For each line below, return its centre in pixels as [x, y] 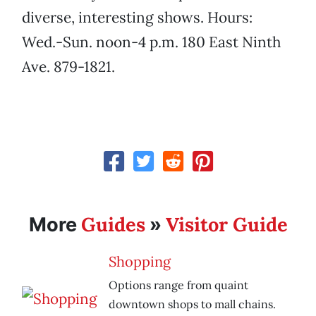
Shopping [140, 262]
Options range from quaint [178, 285]
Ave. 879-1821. [68, 67]
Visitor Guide [226, 225]
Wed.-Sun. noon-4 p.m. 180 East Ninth [151, 42]
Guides [113, 225]
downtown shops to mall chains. [192, 304]
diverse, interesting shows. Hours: [137, 18]
